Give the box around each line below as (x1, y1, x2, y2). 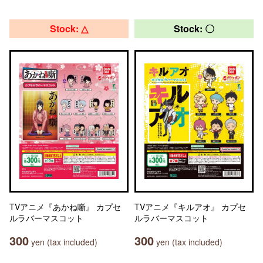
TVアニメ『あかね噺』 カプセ (9, 201, 121, 213)
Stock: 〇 (174, 22, 214, 35)
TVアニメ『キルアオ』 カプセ (134, 201, 246, 213)
